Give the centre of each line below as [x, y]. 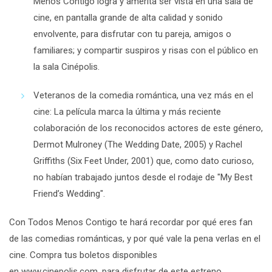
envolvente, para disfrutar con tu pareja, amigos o [132, 34]
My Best [236, 177]
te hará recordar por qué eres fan [186, 222]
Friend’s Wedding [67, 193]
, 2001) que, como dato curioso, [190, 161]
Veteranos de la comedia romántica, [106, 95]
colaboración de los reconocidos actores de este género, [148, 128]
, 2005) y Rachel [211, 144]
